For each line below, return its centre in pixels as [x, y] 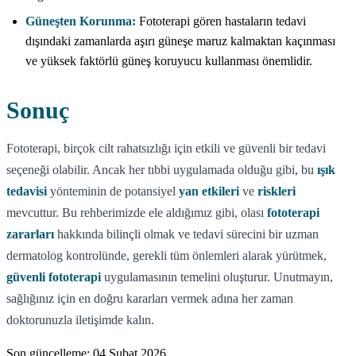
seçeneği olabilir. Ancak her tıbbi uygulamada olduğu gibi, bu [162, 169]
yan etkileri [209, 191]
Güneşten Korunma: [81, 21]
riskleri [277, 191]
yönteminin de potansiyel [113, 191]
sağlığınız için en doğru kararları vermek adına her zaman [150, 298]
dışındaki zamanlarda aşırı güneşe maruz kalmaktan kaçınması [180, 41]
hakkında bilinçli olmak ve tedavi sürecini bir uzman [186, 234]
